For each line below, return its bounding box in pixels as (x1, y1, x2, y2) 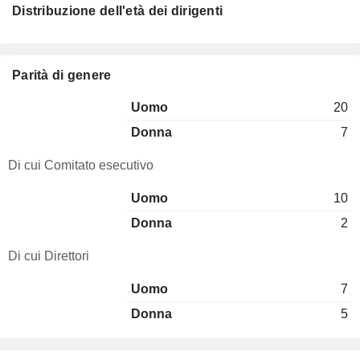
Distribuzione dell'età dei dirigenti (12, 4, 223, 18)
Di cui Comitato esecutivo (8, 158, 153, 172)
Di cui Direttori (8, 249, 89, 263)
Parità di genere (12, 68, 112, 82)
